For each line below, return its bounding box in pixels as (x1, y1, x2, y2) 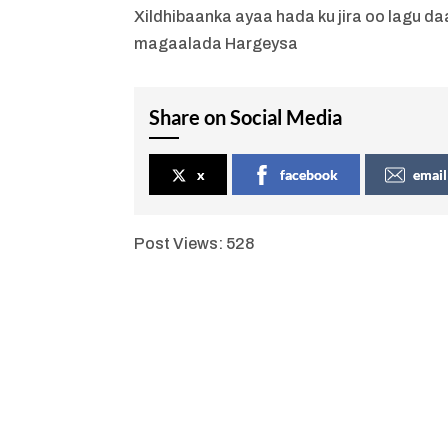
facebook (280, 165, 339, 183)
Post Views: (134, 234, 224, 252)
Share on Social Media (149, 104, 343, 129)
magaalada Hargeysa (134, 34, 299, 52)
